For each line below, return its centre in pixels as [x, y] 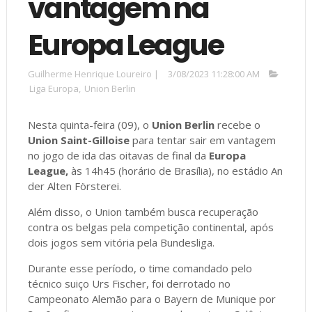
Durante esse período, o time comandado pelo [140, 268]
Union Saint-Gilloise [80, 140]
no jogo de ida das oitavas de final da [118, 155]
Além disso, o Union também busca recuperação [143, 211]
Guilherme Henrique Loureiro [91, 73]
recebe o [239, 124]
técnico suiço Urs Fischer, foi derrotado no [129, 283]
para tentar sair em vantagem [204, 140]
